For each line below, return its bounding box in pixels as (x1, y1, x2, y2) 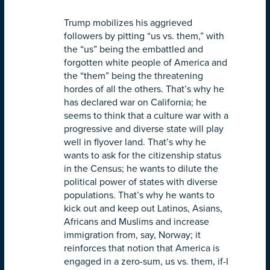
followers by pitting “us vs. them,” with (64, 30, 224, 43)
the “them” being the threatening (64, 70, 203, 83)
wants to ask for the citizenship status (64, 149, 221, 162)
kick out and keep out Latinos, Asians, (64, 202, 222, 215)
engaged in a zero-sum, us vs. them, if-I (64, 256, 228, 268)
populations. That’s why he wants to (64, 189, 215, 202)
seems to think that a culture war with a (64, 110, 228, 122)
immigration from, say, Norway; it (64, 229, 201, 242)
